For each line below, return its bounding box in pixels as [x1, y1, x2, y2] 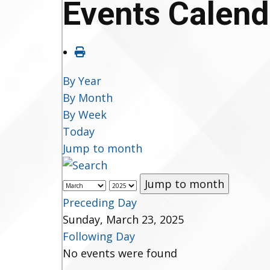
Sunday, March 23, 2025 [63, 212, 184, 227]
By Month [63, 90, 113, 105]
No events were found [63, 246, 177, 260]
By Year [63, 74, 101, 88]
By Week [63, 107, 107, 122]
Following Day [63, 229, 135, 243]
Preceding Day [63, 195, 137, 210]
